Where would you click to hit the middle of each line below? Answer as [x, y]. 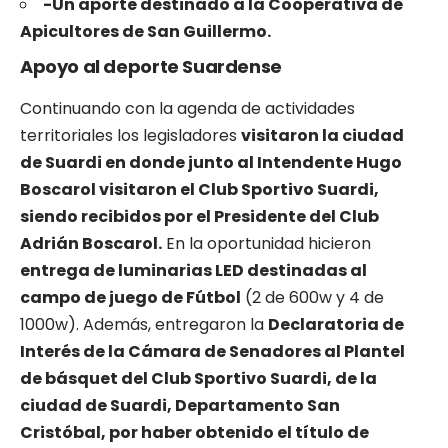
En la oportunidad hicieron [266, 243]
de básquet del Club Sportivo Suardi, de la [198, 378]
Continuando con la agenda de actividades [187, 108]
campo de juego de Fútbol [130, 297]
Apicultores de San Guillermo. [145, 32]
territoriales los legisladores [130, 135]
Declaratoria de [336, 324]
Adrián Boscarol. [91, 243]
